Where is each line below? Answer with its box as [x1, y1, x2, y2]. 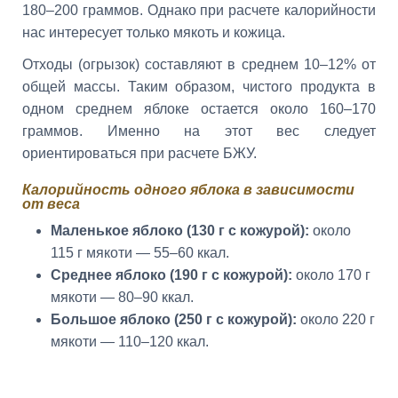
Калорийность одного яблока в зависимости [22, 181, 354, 197]
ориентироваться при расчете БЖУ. [22, 145, 257, 161]
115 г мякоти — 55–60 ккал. [51, 245, 229, 261]
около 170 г [292, 267, 370, 283]
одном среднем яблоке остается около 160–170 [22, 100, 376, 116]
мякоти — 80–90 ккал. [51, 290, 194, 306]
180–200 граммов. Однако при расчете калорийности [22, 2, 376, 18]
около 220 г [297, 312, 375, 328]
